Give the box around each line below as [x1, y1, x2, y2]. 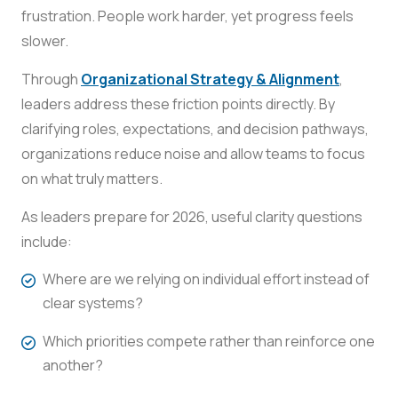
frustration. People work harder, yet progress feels [21, 5, 354, 26]
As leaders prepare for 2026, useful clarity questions [21, 206, 362, 227]
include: [21, 231, 72, 251]
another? [43, 354, 103, 375]
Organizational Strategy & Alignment [81, 68, 339, 89]
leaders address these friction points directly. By [21, 93, 335, 114]
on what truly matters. [21, 168, 163, 188]
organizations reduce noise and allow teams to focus [21, 143, 365, 163]
